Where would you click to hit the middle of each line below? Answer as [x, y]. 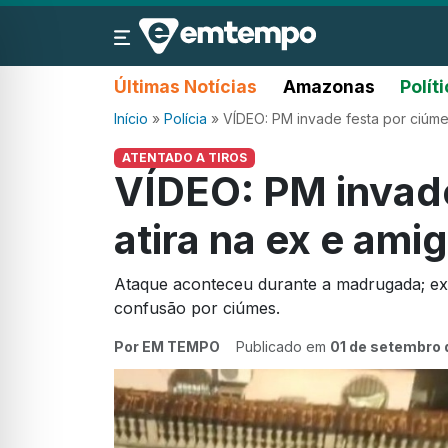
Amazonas [328, 86]
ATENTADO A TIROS [184, 157]
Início [131, 118]
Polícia [185, 118]
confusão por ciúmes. [197, 308]
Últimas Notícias [185, 86]
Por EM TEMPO [167, 347]
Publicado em [283, 347]
